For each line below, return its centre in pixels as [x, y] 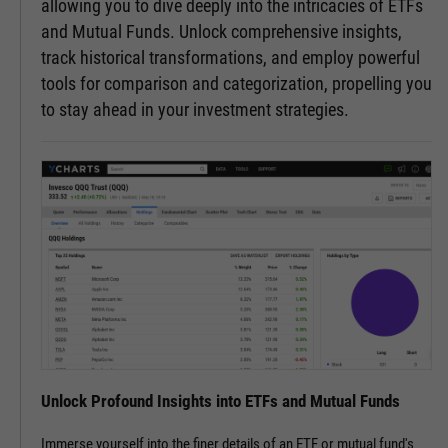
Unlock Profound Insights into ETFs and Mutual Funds [220, 401]
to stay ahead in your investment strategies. [195, 109]
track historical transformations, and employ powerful [230, 57]
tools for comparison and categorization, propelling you [236, 83]
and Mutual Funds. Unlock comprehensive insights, [221, 31]
